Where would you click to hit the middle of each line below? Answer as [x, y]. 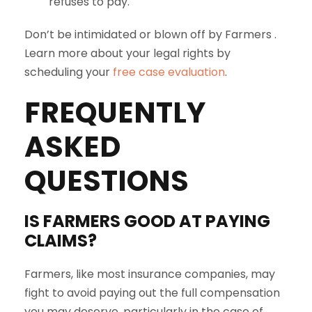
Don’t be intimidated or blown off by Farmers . [150, 34]
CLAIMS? [61, 241]
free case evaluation [169, 72]
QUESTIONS [107, 181]
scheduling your [69, 72]
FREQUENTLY [115, 112]
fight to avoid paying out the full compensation [152, 293]
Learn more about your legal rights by [127, 53]
